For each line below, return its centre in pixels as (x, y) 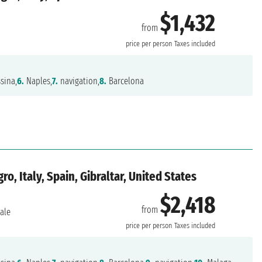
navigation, (79, 81)
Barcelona (125, 81)
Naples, (38, 81)
